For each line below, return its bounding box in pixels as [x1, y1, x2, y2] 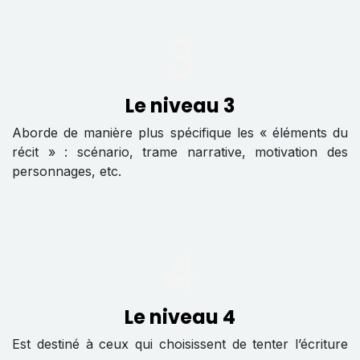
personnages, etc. [12, 162, 121, 179]
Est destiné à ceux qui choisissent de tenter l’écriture [12, 335, 348, 352]
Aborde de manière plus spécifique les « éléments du [12, 124, 348, 141]
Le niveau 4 [125, 303, 235, 330]
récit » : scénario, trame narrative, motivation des [12, 143, 348, 160]
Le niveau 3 [125, 92, 235, 119]
